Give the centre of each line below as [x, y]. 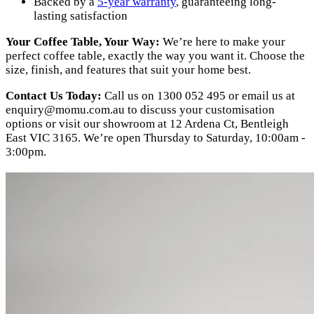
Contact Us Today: [54, 96]
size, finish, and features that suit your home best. [128, 70]
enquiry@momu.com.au [65, 110]
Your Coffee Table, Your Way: [83, 42]
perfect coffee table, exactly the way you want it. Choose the [155, 56]
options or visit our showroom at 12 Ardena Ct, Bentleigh [147, 124]
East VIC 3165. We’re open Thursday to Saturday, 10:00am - [156, 138]
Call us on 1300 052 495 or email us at [198, 96]
